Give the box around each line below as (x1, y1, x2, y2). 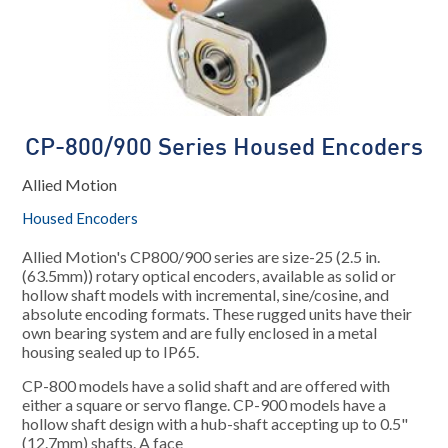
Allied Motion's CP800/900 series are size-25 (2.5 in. (22, 247, 381, 266)
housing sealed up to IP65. (22, 342, 200, 361)
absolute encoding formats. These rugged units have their (22, 304, 413, 323)
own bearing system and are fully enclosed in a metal (22, 323, 378, 342)
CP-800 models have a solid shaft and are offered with (22, 376, 391, 395)
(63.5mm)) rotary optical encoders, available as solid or (22, 266, 397, 285)
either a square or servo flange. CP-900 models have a (22, 395, 387, 414)
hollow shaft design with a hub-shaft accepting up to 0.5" (22, 414, 409, 433)
